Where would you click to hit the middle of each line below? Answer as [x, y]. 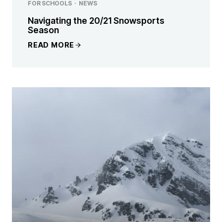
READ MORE [51, 45]
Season [43, 30]
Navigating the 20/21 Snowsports [96, 20]
